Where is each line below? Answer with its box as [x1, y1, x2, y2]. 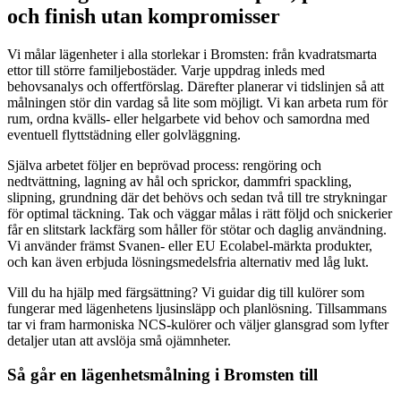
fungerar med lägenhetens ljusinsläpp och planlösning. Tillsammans [7, 300, 387, 316]
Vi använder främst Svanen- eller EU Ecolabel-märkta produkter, [7, 237, 372, 253]
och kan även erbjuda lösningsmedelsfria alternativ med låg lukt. [7, 253, 369, 269]
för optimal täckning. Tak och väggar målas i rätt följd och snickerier [7, 205, 392, 221]
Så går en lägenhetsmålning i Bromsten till [7, 365, 318, 385]
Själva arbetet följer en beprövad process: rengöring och [7, 157, 321, 173]
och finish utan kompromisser [7, 4, 280, 28]
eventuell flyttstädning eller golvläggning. [7, 126, 241, 142]
